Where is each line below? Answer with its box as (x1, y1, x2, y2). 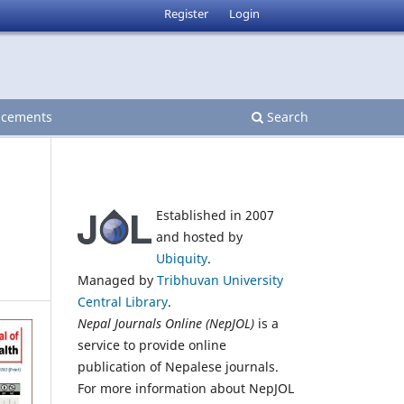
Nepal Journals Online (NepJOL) (78, 314, 254, 332)
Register (164, 5, 209, 22)
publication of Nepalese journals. (78, 357, 279, 375)
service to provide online (78, 335, 226, 353)
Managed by (78, 271, 157, 289)
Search (263, 107, 308, 125)
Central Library (78, 292, 168, 310)
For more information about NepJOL (78, 379, 294, 397)
